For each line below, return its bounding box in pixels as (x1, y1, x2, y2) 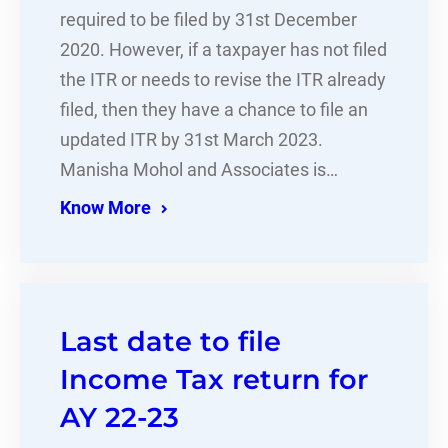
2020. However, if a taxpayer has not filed (60, 40, 387, 61)
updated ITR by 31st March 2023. (60, 130, 323, 151)
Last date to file (60, 325, 281, 359)
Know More (60, 198, 151, 219)
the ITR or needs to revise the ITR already (60, 70, 386, 91)
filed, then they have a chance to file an (60, 100, 368, 121)
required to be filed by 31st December (60, 10, 357, 31)
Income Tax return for (60, 363, 368, 397)
